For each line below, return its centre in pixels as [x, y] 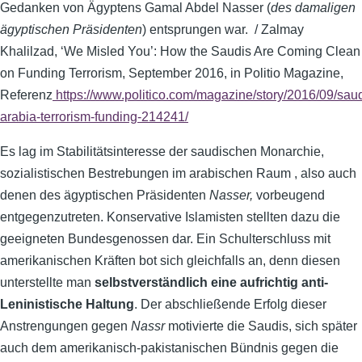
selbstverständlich [151, 282]
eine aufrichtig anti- [269, 282]
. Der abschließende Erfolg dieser [230, 304]
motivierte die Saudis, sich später [261, 326]
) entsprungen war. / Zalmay [223, 29]
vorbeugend [290, 195]
